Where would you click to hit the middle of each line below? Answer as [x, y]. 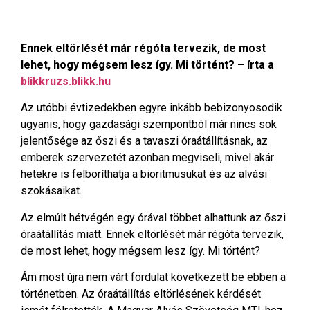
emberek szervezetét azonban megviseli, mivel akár [147, 158]
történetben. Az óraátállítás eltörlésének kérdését [141, 294]
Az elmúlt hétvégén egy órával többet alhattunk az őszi [153, 217]
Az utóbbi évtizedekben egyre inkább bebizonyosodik [152, 108]
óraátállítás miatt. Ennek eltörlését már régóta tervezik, [152, 234]
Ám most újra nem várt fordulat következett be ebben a [153, 277]
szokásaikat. [51, 191]
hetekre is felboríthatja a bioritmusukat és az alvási [144, 174]
